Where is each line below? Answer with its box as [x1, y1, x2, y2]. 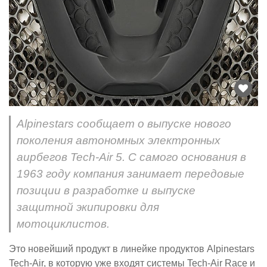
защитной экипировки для [17, 200, 159, 213]
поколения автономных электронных [17, 133, 221, 147]
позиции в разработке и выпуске [17, 184, 195, 197]
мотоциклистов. [17, 217, 110, 230]
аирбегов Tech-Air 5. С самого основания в [17, 150, 246, 163]
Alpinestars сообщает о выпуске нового [17, 117, 231, 130]
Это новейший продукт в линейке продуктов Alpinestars [9, 243, 254, 254]
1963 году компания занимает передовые [17, 167, 244, 180]
